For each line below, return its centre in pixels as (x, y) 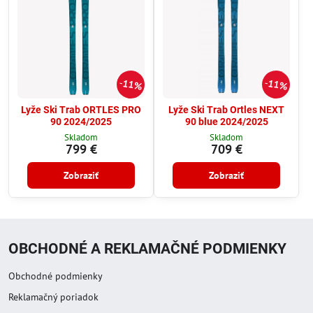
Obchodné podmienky (56, 276)
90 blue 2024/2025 (226, 122)
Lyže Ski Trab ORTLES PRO (81, 110)
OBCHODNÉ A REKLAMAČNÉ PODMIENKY (147, 249)
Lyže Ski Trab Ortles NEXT (226, 110)
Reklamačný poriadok (53, 297)
